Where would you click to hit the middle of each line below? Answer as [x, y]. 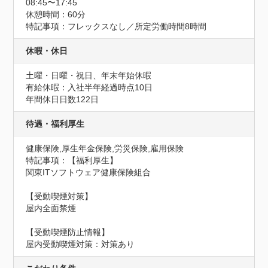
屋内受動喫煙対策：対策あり [80, 244]
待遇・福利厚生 [55, 124]
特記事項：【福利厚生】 [72, 160]
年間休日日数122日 [63, 99]
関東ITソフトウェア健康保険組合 [89, 172]
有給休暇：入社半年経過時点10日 [89, 87]
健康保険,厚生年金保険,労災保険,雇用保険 [105, 148]
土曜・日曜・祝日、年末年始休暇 [89, 75]
